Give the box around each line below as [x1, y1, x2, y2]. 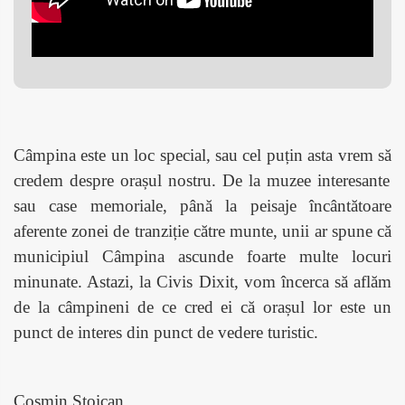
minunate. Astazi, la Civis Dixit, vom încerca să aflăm [14, 271, 391, 291]
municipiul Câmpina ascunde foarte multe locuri [14, 246, 391, 266]
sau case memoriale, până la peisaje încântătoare [14, 195, 391, 215]
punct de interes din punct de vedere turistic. [14, 322, 318, 342]
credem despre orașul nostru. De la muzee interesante [14, 170, 390, 190]
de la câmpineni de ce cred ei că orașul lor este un [14, 297, 391, 316]
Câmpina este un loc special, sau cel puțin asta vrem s [14, 145, 384, 165]
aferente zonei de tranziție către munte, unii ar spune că [14, 221, 391, 240]
